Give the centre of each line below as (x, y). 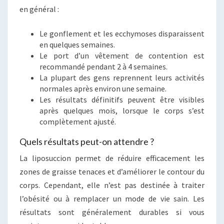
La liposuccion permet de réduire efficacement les (112, 158)
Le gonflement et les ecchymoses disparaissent (122, 33)
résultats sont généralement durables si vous (112, 212)
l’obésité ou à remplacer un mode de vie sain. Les (112, 198)
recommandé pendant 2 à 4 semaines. (103, 66)
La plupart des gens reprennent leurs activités (122, 77)
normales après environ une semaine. (103, 88)
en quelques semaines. (77, 44)
